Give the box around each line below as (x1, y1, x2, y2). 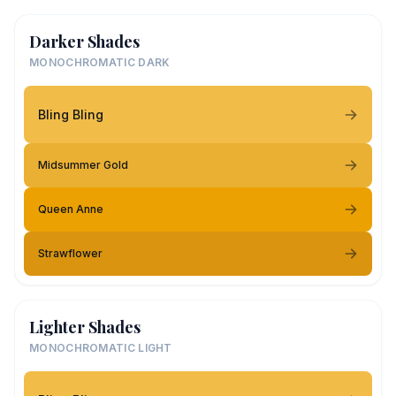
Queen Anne (38, 202, 103, 216)
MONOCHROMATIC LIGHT (29, 341, 172, 354)
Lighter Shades (29, 316, 141, 338)
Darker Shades (29, 31, 140, 52)
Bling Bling (38, 106, 103, 122)
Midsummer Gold (38, 158, 128, 171)
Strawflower (38, 247, 103, 260)
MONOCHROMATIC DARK (29, 56, 171, 69)
